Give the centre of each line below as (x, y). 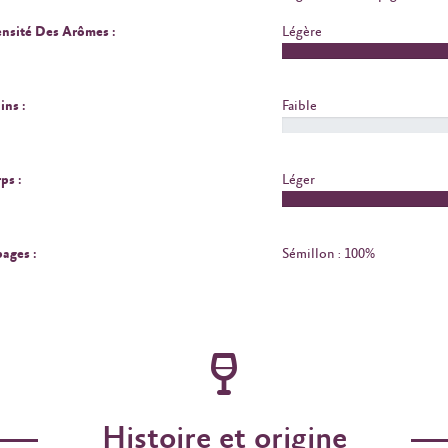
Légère (301, 32)
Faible (299, 106)
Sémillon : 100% (328, 254)
